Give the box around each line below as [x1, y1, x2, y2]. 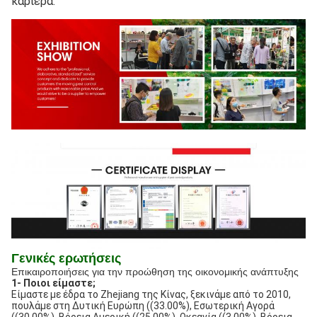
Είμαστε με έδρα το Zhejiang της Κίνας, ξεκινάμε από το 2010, [11, 289, 291, 301]
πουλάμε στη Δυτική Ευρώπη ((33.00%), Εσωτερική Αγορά [11, 300, 275, 312]
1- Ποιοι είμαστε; [11, 277, 96, 289]
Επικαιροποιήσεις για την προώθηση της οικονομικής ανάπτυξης [11, 266, 299, 278]
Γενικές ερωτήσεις [11, 251, 121, 266]
